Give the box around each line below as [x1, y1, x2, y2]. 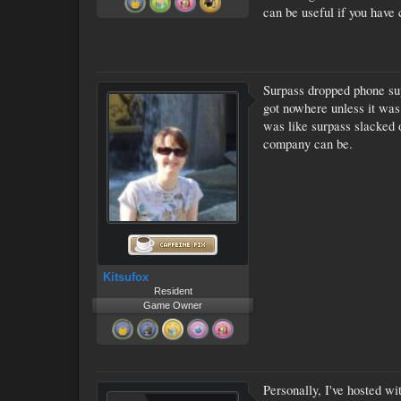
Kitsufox [103, 269, 149, 284]
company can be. [263, 134, 353, 152]
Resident [153, 285, 192, 296]
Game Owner [143, 299, 202, 311]
